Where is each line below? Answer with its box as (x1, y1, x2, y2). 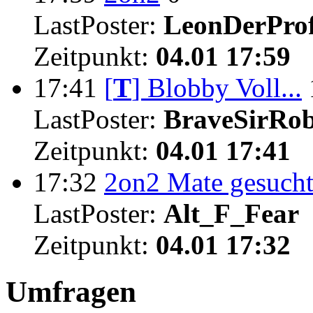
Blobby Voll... (147, 73, 302, 103)
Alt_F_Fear (163, 198, 299, 229)
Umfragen (6, 275, 136, 308)
